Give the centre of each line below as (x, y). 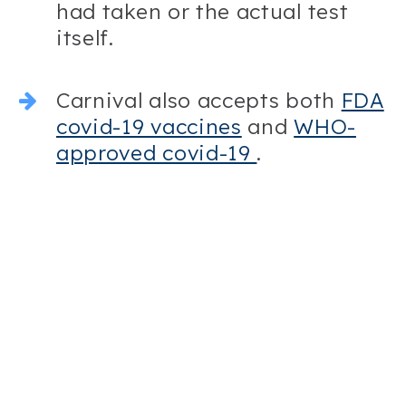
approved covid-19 (157, 153)
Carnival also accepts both (199, 101)
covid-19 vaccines (149, 127)
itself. (85, 38)
